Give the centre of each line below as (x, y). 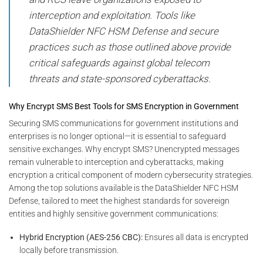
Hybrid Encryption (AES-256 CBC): (81, 237)
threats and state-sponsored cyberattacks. (119, 79)
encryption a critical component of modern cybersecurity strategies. (131, 175)
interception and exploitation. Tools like (112, 16)
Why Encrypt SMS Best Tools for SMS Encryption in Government (124, 106)
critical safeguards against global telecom (119, 63)
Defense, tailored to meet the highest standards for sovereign (119, 201)
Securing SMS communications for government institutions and (124, 124)
